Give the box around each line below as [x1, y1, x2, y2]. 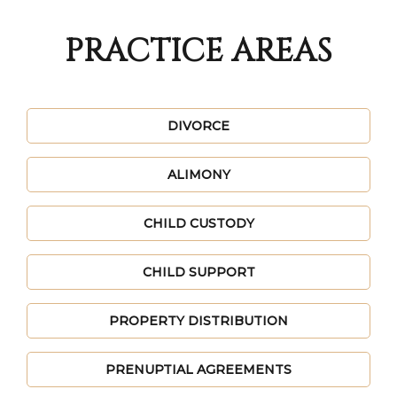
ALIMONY [167, 167, 230, 183]
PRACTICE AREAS [65, 30, 332, 73]
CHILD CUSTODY [143, 215, 254, 231]
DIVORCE [167, 118, 230, 134]
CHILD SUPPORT [142, 264, 255, 280]
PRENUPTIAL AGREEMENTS [105, 362, 292, 378]
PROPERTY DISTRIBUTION [109, 313, 288, 329]
